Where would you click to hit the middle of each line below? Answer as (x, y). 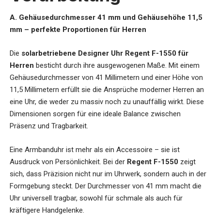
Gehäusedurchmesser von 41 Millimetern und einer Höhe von (106, 78)
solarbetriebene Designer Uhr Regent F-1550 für (105, 54)
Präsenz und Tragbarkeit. (49, 126)
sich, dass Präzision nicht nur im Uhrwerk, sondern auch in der (108, 174)
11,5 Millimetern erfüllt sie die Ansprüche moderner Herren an (107, 90)
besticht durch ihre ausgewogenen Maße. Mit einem (117, 66)
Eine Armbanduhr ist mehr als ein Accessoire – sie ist (95, 150)
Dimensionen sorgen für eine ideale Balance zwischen (95, 114)
